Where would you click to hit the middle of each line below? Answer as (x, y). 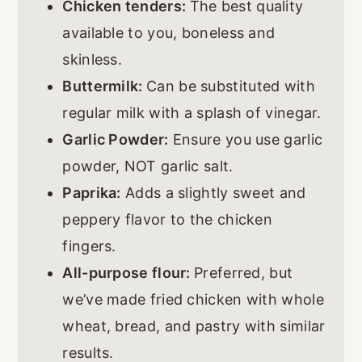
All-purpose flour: (128, 272)
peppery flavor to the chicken (168, 219)
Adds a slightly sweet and (213, 192)
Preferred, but (244, 272)
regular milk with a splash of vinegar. (192, 112)
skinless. (93, 59)
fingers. (89, 246)
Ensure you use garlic (246, 139)
